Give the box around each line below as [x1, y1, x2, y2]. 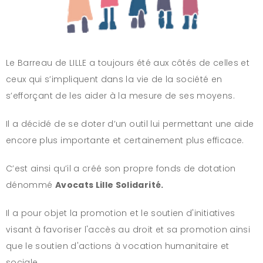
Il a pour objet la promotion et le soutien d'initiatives [6, 207, 235, 219]
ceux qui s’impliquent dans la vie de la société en [6, 73, 222, 85]
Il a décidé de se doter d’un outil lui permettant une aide [6, 117, 254, 130]
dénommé [6, 178, 55, 191]
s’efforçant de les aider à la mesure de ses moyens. [6, 89, 235, 102]
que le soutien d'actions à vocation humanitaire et [6, 240, 230, 252]
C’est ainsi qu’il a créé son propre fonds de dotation [6, 162, 236, 174]
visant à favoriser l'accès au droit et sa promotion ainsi [6, 223, 250, 235]
